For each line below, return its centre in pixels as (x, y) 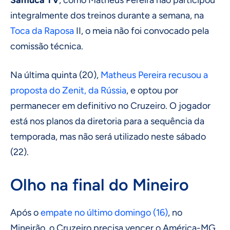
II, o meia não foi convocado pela (141, 31)
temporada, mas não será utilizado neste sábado (108, 137)
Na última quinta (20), (55, 75)
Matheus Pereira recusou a (154, 75)
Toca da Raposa (42, 31)
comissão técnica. (47, 46)
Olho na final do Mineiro (100, 185)
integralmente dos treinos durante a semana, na (107, 16)
